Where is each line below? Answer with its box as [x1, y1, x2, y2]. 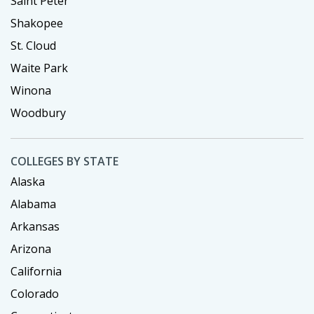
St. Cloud [11, 37, 56, 53]
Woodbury [11, 104, 66, 121]
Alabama [11, 196, 56, 212]
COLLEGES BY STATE [11, 153, 118, 169]
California [11, 263, 62, 279]
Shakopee [11, 15, 63, 31]
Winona [11, 82, 51, 98]
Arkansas [11, 218, 60, 234]
